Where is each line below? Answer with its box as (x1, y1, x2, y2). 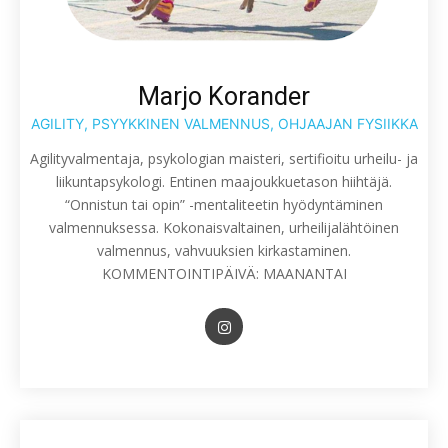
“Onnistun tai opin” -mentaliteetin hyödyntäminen (65, 195, 383, 215)
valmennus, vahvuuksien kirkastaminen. (97, 241, 351, 261)
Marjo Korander (138, 82, 310, 112)
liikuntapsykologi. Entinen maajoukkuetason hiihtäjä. (56, 172, 392, 192)
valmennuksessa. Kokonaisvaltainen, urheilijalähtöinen (49, 218, 399, 238)
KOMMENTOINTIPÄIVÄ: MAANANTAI (101, 264, 347, 284)
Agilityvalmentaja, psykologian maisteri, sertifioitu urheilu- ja (30, 149, 418, 169)
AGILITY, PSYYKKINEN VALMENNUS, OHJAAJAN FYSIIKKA (30, 115, 418, 133)
